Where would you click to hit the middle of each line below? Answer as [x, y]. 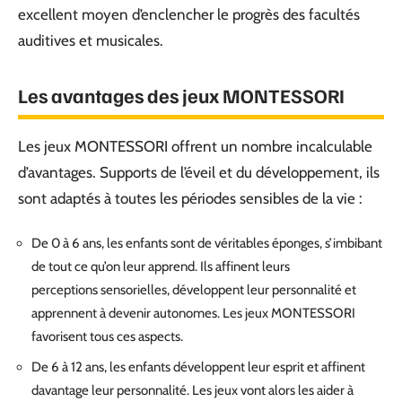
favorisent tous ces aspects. [107, 336]
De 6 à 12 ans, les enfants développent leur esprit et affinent [198, 367]
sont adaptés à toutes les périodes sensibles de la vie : [190, 198]
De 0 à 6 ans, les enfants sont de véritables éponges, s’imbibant [207, 243]
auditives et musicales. [91, 40]
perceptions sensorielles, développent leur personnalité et [194, 290]
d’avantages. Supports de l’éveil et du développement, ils [199, 172]
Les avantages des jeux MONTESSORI [181, 95]
